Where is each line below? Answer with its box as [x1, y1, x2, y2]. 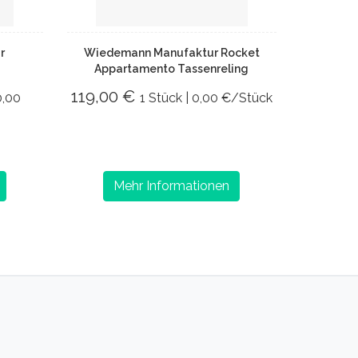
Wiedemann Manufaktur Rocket [83, 46, 260, 59]
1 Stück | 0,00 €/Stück [139, 90, 272, 105]
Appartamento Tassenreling [94, 62, 249, 75]
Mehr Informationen [113, 178, 230, 193]
